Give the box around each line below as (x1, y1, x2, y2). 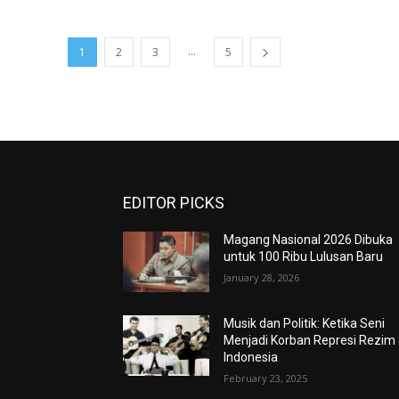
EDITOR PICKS (123, 193, 224, 213)
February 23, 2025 (224, 371, 308, 386)
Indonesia (224, 350, 279, 365)
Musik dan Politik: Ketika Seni (224, 316, 386, 331)
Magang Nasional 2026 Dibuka (224, 232, 394, 248)
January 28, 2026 (224, 271, 300, 285)
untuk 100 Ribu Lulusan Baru (224, 249, 384, 265)
